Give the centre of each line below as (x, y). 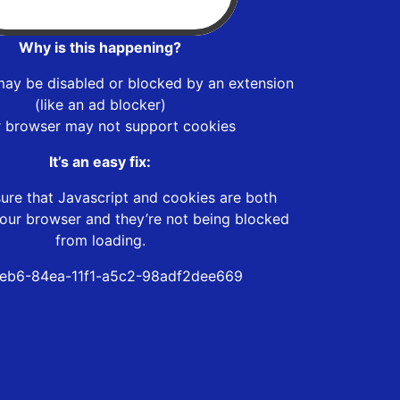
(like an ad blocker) (100, 104)
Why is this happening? (100, 47)
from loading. (100, 240)
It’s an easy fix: (100, 161)
